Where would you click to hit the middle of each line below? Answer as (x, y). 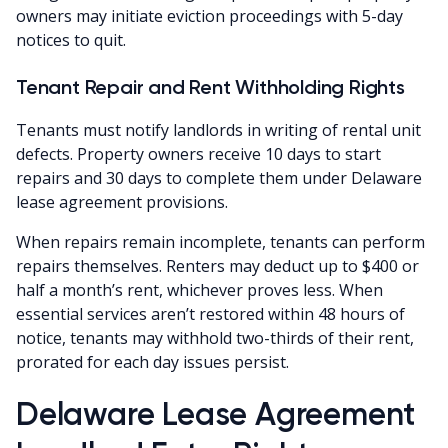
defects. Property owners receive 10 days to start (198, 153)
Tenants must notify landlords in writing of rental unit (218, 129)
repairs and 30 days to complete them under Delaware (219, 177)
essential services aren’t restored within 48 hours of (210, 313)
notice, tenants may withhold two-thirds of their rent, (215, 337)
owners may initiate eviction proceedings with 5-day (209, 15)
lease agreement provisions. (122, 201)
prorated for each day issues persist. (152, 361)
